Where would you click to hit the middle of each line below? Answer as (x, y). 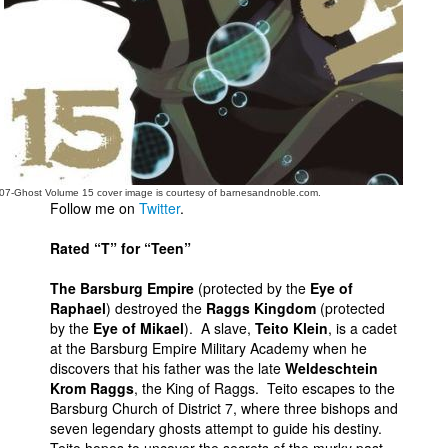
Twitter (159, 208)
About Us (63, 60)
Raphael (78, 308)
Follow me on (94, 208)
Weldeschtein (331, 368)
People (56, 28)
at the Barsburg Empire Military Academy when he (208, 348)
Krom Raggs (92, 388)
